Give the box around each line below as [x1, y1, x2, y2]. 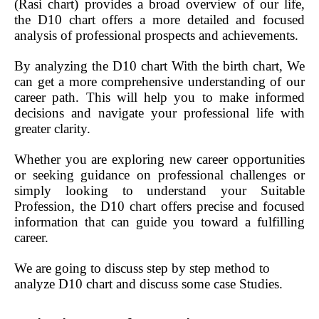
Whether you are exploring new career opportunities [14, 151, 305, 167]
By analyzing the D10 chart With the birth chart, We [14, 58, 305, 73]
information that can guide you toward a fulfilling [14, 214, 305, 229]
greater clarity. [14, 120, 90, 136]
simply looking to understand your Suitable [14, 182, 305, 198]
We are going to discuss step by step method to [14, 260, 270, 276]
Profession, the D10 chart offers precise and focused [14, 198, 305, 214]
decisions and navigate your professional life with [14, 105, 305, 120]
